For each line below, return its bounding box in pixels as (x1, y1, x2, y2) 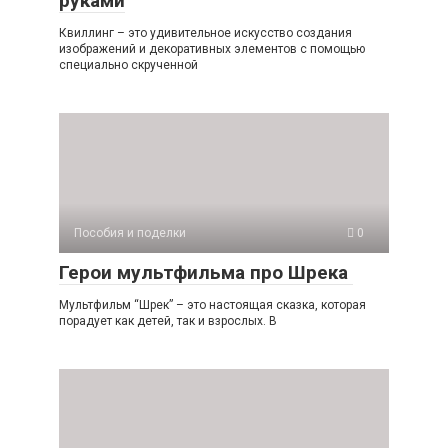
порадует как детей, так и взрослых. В (59, 313, 277, 328)
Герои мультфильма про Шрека (59, 260, 353, 284)
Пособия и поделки (74, 225, 186, 240)
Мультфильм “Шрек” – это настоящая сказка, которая (59, 297, 366, 312)
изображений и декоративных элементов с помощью (59, 41, 365, 56)
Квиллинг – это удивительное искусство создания (59, 25, 352, 40)
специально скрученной (59, 57, 198, 72)
